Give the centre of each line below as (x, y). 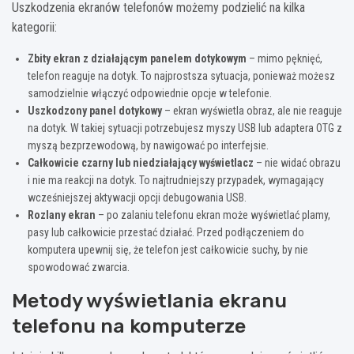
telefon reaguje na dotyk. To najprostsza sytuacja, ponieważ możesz (181, 76)
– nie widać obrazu (297, 163)
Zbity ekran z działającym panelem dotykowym (137, 59)
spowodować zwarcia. (79, 267)
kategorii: (34, 28)
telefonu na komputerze (129, 326)
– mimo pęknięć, (284, 59)
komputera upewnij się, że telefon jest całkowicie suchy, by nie (168, 250)
